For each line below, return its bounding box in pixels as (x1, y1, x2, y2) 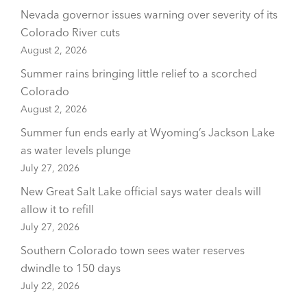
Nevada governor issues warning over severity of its (21, 8, 278, 21)
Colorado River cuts (21, 25, 120, 39)
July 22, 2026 (21, 280, 79, 292)
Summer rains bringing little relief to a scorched (21, 66, 257, 80)
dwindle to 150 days (21, 261, 121, 275)
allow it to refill (21, 202, 94, 216)
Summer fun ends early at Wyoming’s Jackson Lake (21, 125, 275, 139)
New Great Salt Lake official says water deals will (21, 184, 261, 198)
